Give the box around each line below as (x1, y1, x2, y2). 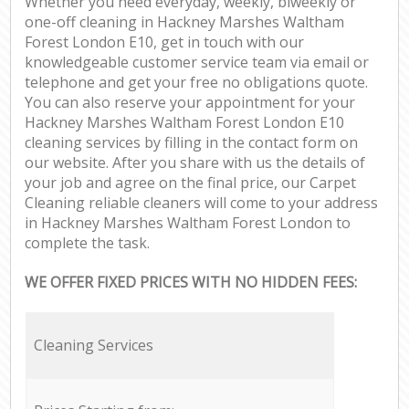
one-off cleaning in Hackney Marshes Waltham (25, 12, 345, 33)
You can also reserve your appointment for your (25, 92, 356, 113)
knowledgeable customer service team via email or (25, 52, 370, 73)
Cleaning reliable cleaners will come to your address (25, 193, 379, 214)
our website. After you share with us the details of (25, 152, 366, 173)
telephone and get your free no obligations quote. (25, 72, 369, 93)
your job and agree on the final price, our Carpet (25, 173, 357, 194)
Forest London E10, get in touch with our (25, 32, 305, 53)
